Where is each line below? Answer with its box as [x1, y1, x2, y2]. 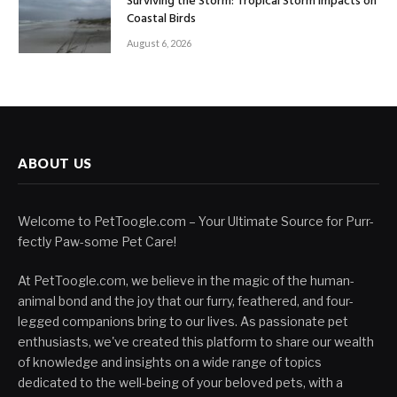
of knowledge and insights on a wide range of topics [18, 354, 322, 370]
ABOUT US [18, 154, 92, 171]
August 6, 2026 [127, 37, 191, 50]
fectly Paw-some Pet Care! [18, 233, 176, 249]
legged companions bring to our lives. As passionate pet [18, 313, 348, 329]
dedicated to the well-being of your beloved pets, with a [18, 374, 343, 390]
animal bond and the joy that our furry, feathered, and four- [18, 292, 354, 308]
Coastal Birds [127, 9, 196, 30]
